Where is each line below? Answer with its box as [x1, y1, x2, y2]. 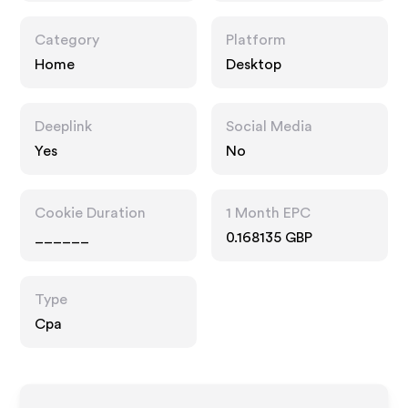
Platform [226, 33, 286, 47]
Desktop [226, 57, 281, 72]
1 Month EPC [226, 206, 311, 220]
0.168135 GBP [226, 230, 312, 245]
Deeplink [35, 119, 93, 134]
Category [35, 33, 100, 47]
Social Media [226, 119, 312, 134]
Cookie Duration [35, 206, 147, 220]
